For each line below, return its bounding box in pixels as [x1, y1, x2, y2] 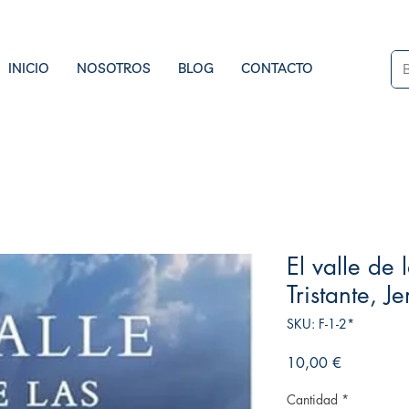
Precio [341, 351, 379, 372]
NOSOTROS [77, 59, 151, 77]
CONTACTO [241, 59, 313, 77]
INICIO [8, 59, 49, 77]
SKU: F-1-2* [287, 314, 354, 332]
